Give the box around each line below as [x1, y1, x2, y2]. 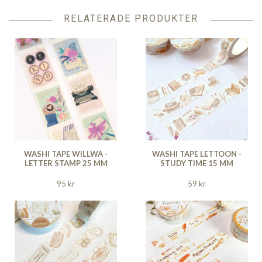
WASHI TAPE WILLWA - [24, 149, 108, 158]
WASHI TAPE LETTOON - [152, 149, 242, 158]
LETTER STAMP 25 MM [24, 158, 108, 168]
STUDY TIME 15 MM [160, 158, 233, 168]
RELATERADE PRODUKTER [64, 12, 198, 24]
